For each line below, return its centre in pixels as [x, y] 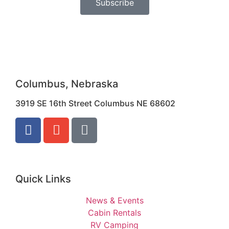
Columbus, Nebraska [67, 84]
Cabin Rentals [114, 212]
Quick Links [43, 179]
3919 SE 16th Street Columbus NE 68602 [95, 103]
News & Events [114, 200]
